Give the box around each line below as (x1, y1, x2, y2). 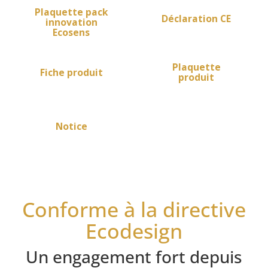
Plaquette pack (34, 5, 108, 19)
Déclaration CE (162, 11, 232, 25)
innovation (45, 15, 98, 29)
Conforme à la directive (22, 195, 246, 223)
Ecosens (53, 25, 90, 39)
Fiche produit (39, 65, 103, 79)
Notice (55, 119, 87, 133)
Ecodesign (86, 217, 182, 245)
